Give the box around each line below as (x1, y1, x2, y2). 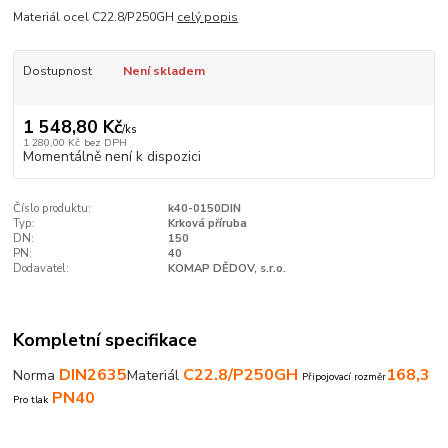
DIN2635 (59, 363, 128, 386)
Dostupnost (22, 62, 92, 79)
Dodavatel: (13, 261, 70, 276)
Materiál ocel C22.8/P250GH (13, 8, 178, 25)
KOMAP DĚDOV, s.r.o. (167, 261, 286, 276)
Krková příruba (167, 216, 247, 231)
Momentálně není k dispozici (22, 147, 201, 166)
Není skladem (122, 62, 205, 79)
